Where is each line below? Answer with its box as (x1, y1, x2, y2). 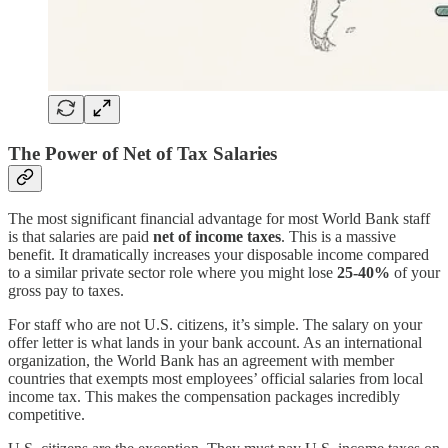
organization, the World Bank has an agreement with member (8, 352, 394, 370)
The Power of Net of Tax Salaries (8, 142, 277, 164)
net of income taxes (153, 228, 281, 246)
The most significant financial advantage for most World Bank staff (8, 210, 430, 228)
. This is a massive (281, 228, 396, 246)
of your (390, 264, 440, 282)
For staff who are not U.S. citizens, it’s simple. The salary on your (8, 316, 422, 334)
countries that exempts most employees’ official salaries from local (8, 370, 423, 388)
